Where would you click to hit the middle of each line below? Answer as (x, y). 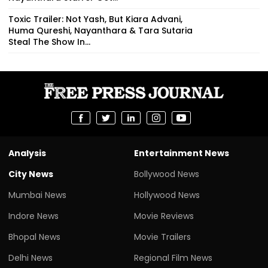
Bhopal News (34, 237)
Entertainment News (182, 153)
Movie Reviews (164, 216)
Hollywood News (167, 195)
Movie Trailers (162, 237)
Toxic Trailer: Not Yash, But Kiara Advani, (95, 19)
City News (31, 174)
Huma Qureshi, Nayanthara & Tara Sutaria (100, 30)
